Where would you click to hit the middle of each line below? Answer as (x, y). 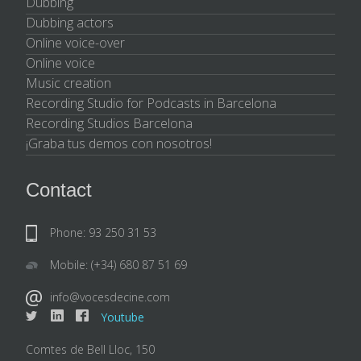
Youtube (122, 317)
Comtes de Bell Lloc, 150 (90, 349)
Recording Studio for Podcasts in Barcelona (151, 103)
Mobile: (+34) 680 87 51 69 (118, 264)
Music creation (68, 83)
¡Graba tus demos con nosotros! (119, 143)
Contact (59, 189)
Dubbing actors (70, 22)
